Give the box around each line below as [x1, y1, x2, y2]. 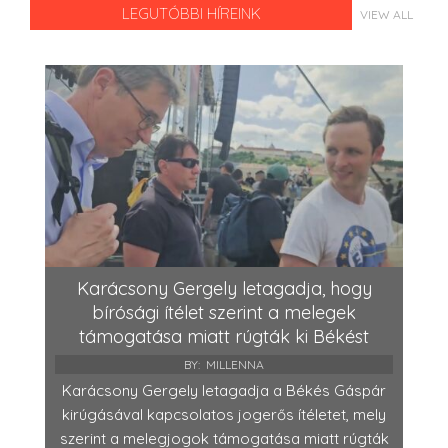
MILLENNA [206, 356, 264, 372]
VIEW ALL [360, 6, 413, 22]
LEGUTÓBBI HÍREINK [121, 4, 261, 24]
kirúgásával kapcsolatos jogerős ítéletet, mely [62, 404, 386, 424]
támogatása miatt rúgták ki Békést [79, 324, 369, 348]
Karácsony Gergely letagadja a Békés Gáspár [62, 380, 386, 400]
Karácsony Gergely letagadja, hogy [76, 276, 372, 300]
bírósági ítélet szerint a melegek [92, 300, 356, 324]
